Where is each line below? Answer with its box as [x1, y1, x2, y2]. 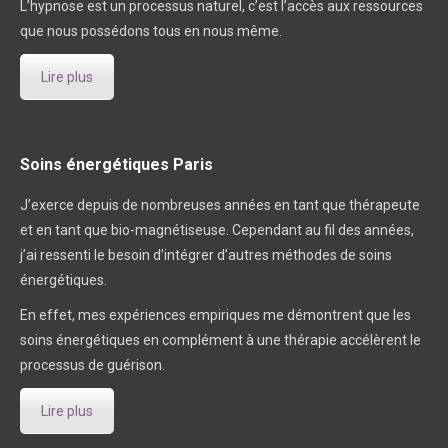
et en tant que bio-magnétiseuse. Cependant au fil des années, [20, 222, 414, 239]
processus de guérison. [20, 357, 165, 374]
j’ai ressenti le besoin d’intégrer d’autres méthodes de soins [20, 247, 392, 264]
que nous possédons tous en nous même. [20, 23, 282, 40]
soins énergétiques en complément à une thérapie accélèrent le [20, 332, 421, 349]
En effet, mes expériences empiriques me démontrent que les [20, 307, 411, 324]
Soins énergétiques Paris [20, 155, 213, 175]
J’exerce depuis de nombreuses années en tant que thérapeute [20, 197, 420, 214]
